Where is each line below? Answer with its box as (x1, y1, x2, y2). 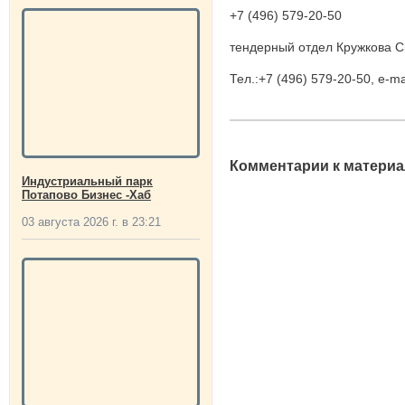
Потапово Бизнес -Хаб (22, 188, 151, 202)
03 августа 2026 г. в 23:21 (22, 215, 161, 229)
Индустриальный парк (22, 174, 153, 188)
